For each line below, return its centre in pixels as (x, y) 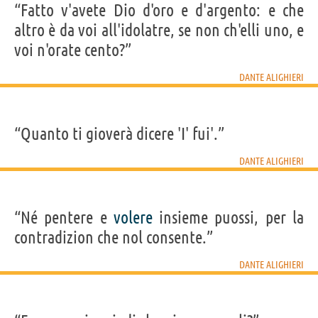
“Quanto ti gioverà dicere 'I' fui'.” (119, 133)
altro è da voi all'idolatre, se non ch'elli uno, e (159, 30)
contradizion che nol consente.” (114, 237)
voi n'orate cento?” (73, 50)
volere (133, 217)
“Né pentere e (64, 217)
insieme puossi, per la (228, 217)
